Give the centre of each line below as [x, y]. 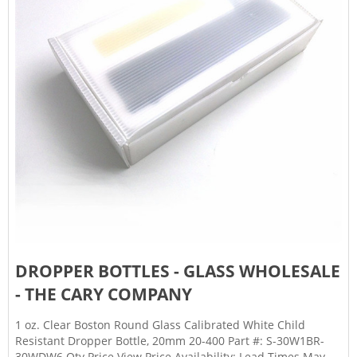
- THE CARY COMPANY [104, 294]
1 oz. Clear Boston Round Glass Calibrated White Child [160, 325]
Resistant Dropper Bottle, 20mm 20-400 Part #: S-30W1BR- [170, 341]
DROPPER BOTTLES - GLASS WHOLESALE [178, 271]
